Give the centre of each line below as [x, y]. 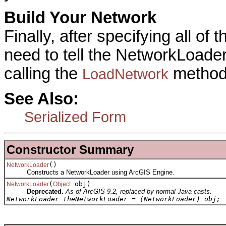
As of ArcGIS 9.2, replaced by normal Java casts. [139, 191]
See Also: [41, 99]
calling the [43, 73]
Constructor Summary [70, 149]
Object [62, 184]
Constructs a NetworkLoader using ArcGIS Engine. [91, 172]
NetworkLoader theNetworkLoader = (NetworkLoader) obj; [114, 199]
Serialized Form [75, 117]
